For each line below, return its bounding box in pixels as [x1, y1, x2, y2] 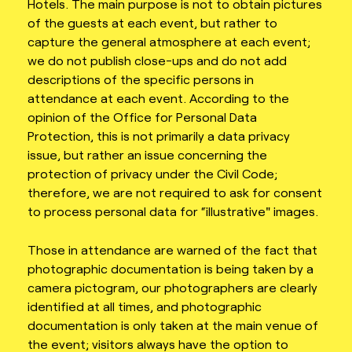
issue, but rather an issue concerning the [27, 146, 267, 162]
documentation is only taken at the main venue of [27, 317, 318, 333]
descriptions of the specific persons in [27, 71, 254, 86]
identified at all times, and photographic [27, 299, 262, 314]
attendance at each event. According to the [27, 90, 289, 105]
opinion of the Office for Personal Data [27, 108, 257, 124]
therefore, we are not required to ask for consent [27, 184, 322, 200]
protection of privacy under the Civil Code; [27, 165, 277, 181]
